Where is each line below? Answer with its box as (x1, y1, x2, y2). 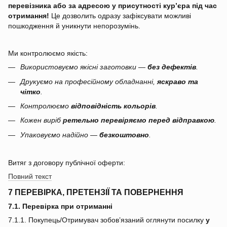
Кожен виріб (20, 116, 63, 125)
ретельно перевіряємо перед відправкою (63, 116, 214, 125)
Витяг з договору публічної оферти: (8, 159, 125, 167)
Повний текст (8, 172, 52, 181)
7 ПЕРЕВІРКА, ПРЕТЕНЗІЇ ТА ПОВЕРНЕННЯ (8, 187, 183, 197)
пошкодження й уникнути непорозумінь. (8, 22, 140, 30)
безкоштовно (99, 130, 149, 139)
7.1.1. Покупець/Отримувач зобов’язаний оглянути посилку (8, 215, 206, 224)
